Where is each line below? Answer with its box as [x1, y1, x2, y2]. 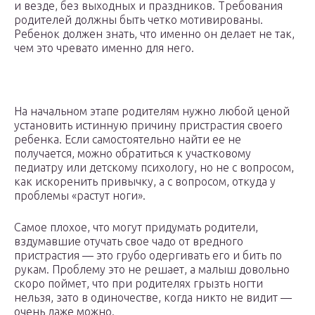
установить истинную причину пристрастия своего [14, 119, 283, 132]
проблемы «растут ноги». [14, 189, 146, 202]
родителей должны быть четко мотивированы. [14, 13, 263, 27]
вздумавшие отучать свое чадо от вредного [14, 235, 243, 248]
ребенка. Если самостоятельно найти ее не [14, 133, 241, 146]
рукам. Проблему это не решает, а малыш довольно [14, 263, 290, 276]
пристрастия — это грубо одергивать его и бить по [14, 249, 282, 262]
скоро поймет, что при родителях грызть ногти [14, 277, 263, 290]
